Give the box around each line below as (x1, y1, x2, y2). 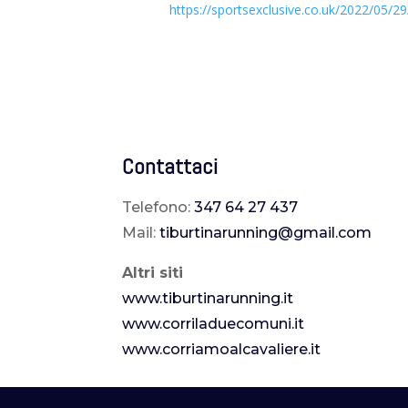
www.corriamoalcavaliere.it (122, 341, 321, 359)
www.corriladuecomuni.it (122, 315, 305, 333)
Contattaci (122, 152, 219, 181)
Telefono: (122, 199, 195, 217)
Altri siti (122, 264, 184, 282)
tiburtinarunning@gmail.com (159, 224, 372, 242)
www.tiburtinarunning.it (122, 290, 294, 308)
